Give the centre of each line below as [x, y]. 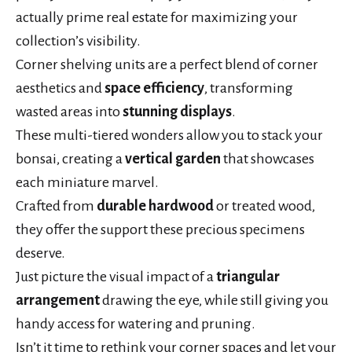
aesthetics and [60, 88]
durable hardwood [155, 206]
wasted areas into [69, 112]
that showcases [268, 159]
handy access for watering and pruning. [136, 324]
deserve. [40, 253]
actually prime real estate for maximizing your [157, 18]
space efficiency [154, 88]
